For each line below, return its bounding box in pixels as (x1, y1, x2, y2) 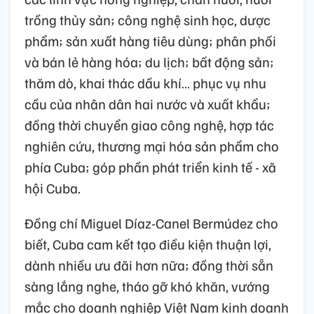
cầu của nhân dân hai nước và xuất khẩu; (25, 95, 271, 114)
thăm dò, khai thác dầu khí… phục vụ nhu (25, 74, 266, 93)
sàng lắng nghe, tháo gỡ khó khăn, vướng (25, 277, 270, 296)
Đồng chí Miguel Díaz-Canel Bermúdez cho (25, 214, 278, 233)
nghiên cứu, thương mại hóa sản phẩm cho (25, 137, 279, 156)
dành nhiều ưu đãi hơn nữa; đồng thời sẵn (25, 256, 273, 275)
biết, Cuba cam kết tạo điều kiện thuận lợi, (25, 235, 271, 254)
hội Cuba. (25, 179, 81, 198)
